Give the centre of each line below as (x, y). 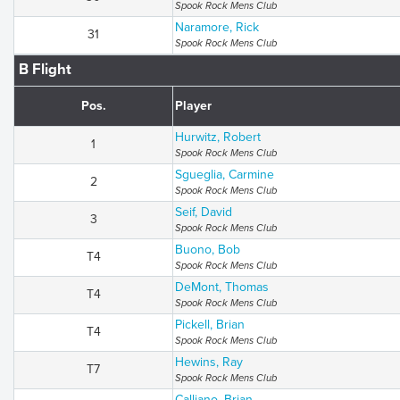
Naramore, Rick (217, 27)
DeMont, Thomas (222, 287)
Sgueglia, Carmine (225, 175)
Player (193, 106)
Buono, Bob (208, 250)
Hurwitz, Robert (218, 137)
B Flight (45, 70)
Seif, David (204, 212)
